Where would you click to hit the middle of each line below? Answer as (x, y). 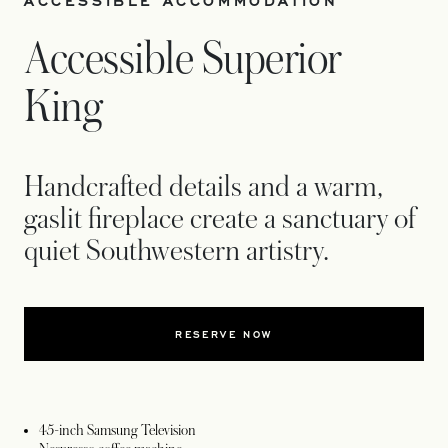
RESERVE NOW (224, 334)
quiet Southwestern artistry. (176, 251)
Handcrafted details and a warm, (203, 187)
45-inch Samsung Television (117, 430)
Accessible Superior (182, 59)
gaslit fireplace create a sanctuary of (219, 219)
